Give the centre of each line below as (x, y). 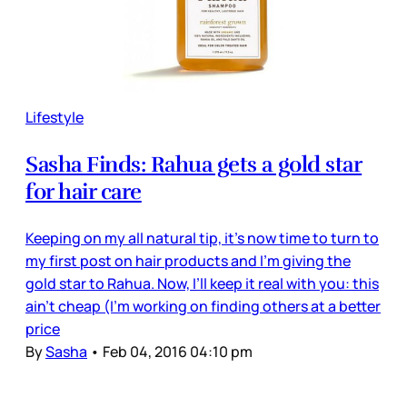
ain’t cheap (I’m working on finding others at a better (203, 306)
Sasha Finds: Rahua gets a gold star (194, 164)
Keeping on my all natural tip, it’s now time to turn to (202, 238)
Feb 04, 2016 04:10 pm (178, 351)
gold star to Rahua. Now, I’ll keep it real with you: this (202, 283)
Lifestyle (55, 117)
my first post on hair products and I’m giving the (188, 260)
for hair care (84, 191)
